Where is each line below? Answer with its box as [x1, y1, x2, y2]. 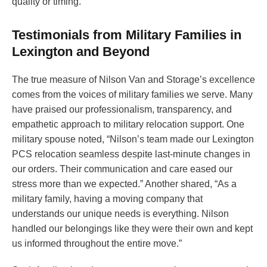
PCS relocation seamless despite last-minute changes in [12, 149, 250, 160]
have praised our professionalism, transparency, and [12, 104, 232, 115]
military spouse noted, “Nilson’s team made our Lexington [12, 134, 254, 145]
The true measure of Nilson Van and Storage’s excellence [12, 74, 255, 85]
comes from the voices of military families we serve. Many [12, 89, 253, 100]
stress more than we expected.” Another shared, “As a [12, 179, 237, 190]
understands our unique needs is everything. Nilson [12, 209, 229, 219]
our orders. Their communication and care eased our [12, 164, 232, 175]
